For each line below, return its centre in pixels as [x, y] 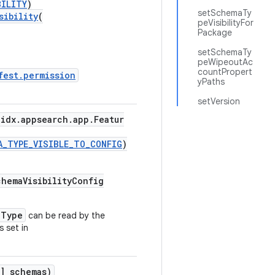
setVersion [219, 101]
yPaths [211, 82]
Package [215, 33]
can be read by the [65, 215]
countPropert [225, 72]
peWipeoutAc [225, 62]
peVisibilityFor [226, 23]
